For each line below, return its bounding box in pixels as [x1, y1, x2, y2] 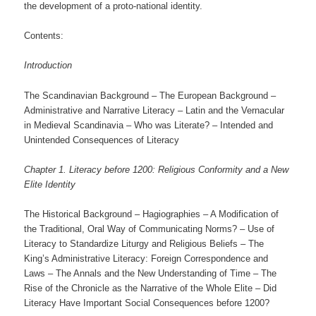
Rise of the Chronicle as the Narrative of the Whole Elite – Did [24, 282, 277, 293]
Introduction [24, 60, 73, 71]
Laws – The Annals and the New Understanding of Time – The [24, 267, 277, 279]
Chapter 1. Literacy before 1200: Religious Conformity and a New [24, 164, 289, 175]
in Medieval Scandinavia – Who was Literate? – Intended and [24, 119, 274, 130]
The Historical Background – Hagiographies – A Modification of [24, 208, 279, 219]
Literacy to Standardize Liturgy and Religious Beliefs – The [24, 238, 265, 249]
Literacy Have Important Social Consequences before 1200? [24, 297, 270, 308]
